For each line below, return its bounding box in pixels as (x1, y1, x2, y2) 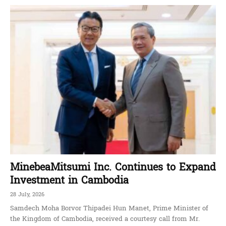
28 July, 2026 (10, 189, 44, 199)
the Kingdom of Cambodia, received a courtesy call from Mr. (10, 212, 200, 225)
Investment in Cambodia (10, 171, 129, 190)
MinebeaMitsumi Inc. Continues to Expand (10, 158, 216, 177)
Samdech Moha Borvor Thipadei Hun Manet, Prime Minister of (10, 202, 208, 214)
